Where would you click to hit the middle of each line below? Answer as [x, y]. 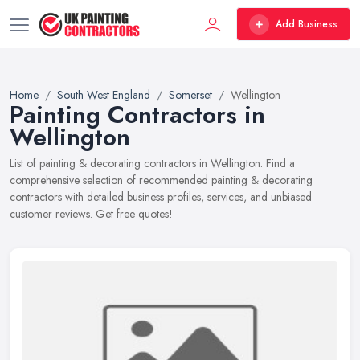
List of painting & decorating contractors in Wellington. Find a [152, 163]
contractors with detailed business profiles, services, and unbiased [161, 197]
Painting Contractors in [137, 115]
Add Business [307, 24]
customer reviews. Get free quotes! [91, 214]
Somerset [190, 95]
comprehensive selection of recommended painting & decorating [161, 180]
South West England [104, 95]
